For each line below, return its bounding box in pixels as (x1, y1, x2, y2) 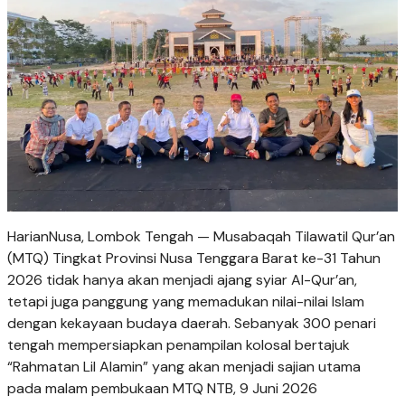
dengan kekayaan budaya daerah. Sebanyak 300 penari (7, 313, 376, 333)
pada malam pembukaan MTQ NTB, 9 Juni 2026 (7, 378, 317, 398)
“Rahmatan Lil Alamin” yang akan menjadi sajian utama (7, 356, 361, 376)
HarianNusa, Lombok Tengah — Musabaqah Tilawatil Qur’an (7, 226, 395, 246)
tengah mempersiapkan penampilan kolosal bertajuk (7, 334, 350, 354)
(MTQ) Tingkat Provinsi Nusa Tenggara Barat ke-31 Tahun (7, 248, 381, 268)
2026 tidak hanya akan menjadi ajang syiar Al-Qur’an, (7, 269, 357, 289)
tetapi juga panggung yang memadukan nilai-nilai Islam (7, 291, 364, 311)
